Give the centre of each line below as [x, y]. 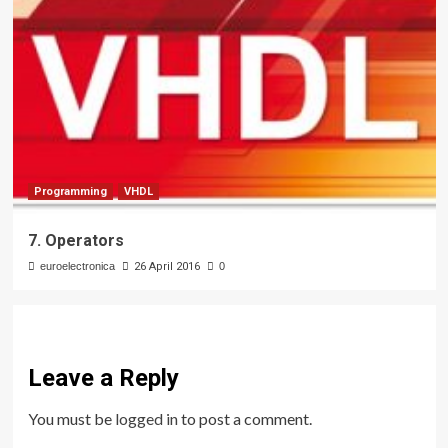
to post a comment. [244, 419]
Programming [70, 192]
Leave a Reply [103, 378]
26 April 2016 [166, 267]
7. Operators [75, 241]
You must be [71, 419]
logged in [146, 419]
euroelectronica [77, 266]
